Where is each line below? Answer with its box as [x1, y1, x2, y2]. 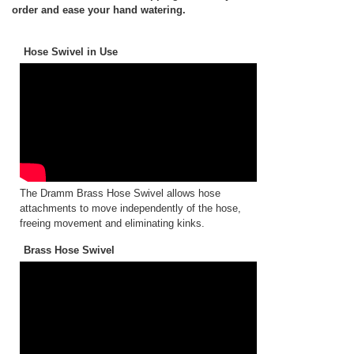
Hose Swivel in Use [24, 46, 118, 58]
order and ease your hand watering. [12, 4, 186, 16]
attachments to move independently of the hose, [20, 202, 241, 214]
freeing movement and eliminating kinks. [20, 217, 205, 229]
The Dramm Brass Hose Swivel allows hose [20, 187, 220, 199]
